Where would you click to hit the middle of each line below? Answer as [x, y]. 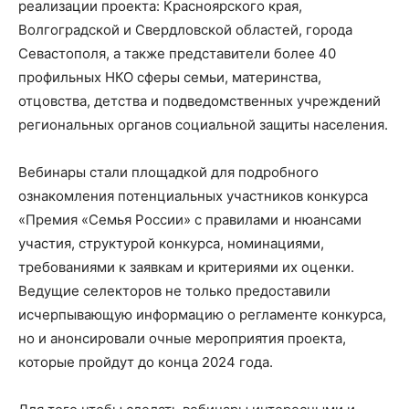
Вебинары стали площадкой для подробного [168, 173]
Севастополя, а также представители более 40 [177, 54]
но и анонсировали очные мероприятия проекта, [182, 339]
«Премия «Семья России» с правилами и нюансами [190, 220]
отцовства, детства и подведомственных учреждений [199, 101]
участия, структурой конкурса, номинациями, [171, 244]
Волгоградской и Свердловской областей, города [185, 30]
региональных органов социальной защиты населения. [203, 125]
